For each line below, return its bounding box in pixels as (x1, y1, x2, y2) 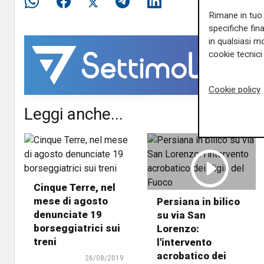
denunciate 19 (34, 208, 102, 220)
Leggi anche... (24, 104, 123, 124)
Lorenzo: (156, 222, 199, 235)
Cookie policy (209, 84, 260, 95)
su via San (156, 209, 206, 221)
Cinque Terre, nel (34, 181, 115, 193)
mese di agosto (34, 194, 108, 207)
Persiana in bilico (156, 195, 240, 207)
